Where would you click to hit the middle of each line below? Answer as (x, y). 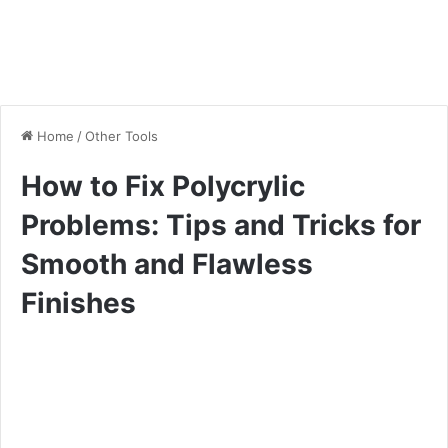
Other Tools (121, 135)
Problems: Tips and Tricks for (221, 224)
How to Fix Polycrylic (163, 185)
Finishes (78, 302)
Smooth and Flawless (167, 263)
